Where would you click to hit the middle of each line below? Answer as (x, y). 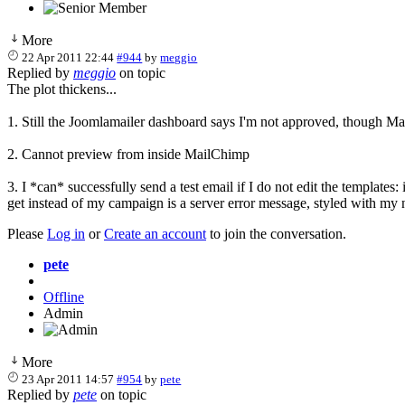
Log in (66, 233)
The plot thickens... (62, 89)
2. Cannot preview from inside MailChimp (128, 154)
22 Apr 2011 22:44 (68, 57)
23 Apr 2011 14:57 (68, 379)
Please (27, 233)
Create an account (155, 233)
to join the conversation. (276, 233)
